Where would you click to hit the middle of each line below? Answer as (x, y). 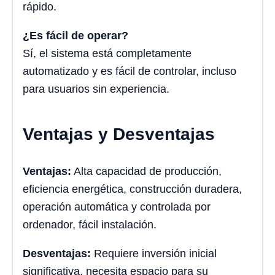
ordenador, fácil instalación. (90, 225)
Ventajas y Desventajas (119, 134)
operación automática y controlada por (117, 207)
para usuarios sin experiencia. (96, 89)
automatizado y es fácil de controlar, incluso (130, 71)
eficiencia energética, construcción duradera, (132, 189)
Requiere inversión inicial (154, 254)
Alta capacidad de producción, (146, 172)
